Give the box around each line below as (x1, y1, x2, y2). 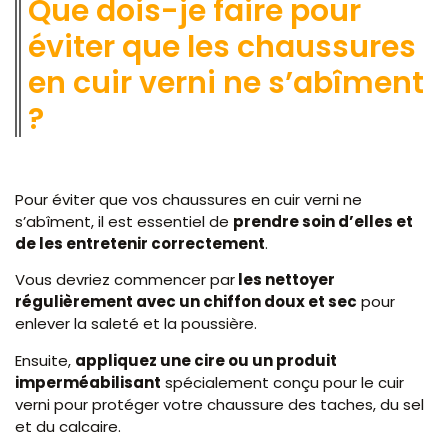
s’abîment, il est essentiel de (15, 211, 233, 233)
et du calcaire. (15, 415, 125, 437)
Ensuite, (15, 349, 75, 371)
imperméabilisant (15, 371, 161, 393)
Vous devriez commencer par (15, 269, 235, 291)
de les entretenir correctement (15, 233, 265, 255)
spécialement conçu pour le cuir (161, 371, 404, 393)
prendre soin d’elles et (233, 211, 413, 233)
